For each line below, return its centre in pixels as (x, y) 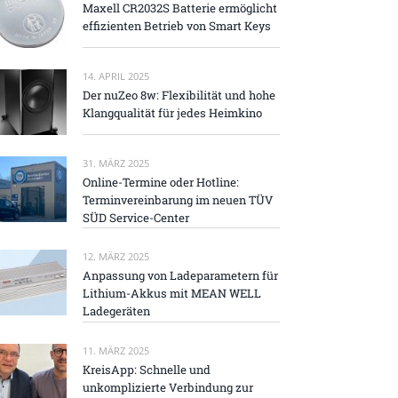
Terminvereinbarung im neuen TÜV (178, 199)
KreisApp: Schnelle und (147, 369)
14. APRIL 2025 (116, 76)
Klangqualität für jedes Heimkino (172, 112)
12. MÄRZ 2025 (116, 257)
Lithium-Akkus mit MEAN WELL (172, 294)
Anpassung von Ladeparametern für (180, 276)
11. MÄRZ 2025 (116, 350)
